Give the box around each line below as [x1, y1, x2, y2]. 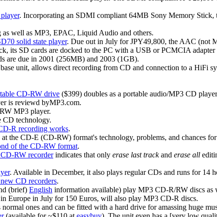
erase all [174, 151, 200, 159]
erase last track [112, 151, 159, 159]
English [29, 186, 52, 194]
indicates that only [53, 151, 112, 159]
